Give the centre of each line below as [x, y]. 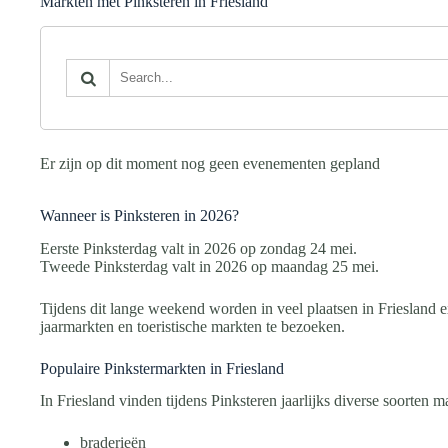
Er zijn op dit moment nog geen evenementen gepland [210, 163]
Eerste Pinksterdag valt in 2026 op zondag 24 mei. [198, 248]
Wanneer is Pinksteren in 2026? [139, 215]
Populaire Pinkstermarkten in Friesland [162, 368]
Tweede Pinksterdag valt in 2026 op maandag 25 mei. [209, 266]
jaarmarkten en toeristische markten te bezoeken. [192, 326]
